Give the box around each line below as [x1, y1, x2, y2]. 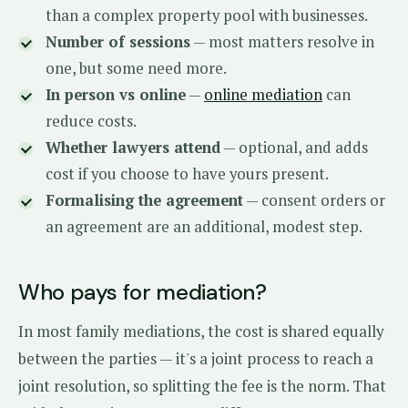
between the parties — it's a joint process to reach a [18, 348, 373, 369]
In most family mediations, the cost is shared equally [18, 321, 384, 342]
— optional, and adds [220, 138, 368, 158]
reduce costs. [46, 111, 137, 131]
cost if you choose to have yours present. [46, 164, 329, 184]
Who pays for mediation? [18, 278, 267, 306]
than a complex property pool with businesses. [46, 5, 368, 25]
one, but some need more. [46, 58, 227, 78]
